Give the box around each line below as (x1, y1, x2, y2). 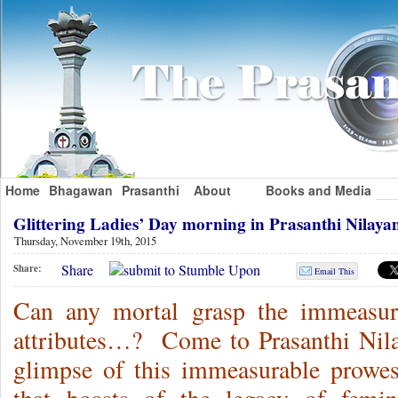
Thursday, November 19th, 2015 (14, 232, 156, 249)
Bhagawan (49, 181, 113, 199)
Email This (314, 265, 354, 278)
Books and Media (266, 181, 371, 199)
